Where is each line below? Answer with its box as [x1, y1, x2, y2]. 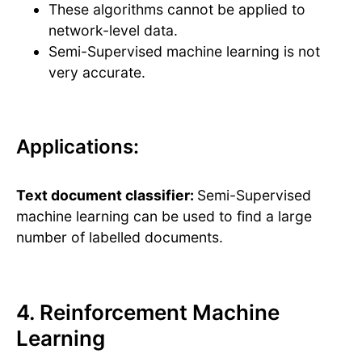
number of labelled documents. [16, 229, 223, 246]
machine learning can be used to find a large [16, 208, 312, 225]
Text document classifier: [16, 187, 197, 204]
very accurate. [48, 64, 145, 82]
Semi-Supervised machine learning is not [48, 43, 320, 61]
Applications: [16, 135, 139, 159]
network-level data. [48, 22, 178, 40]
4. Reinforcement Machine [16, 300, 280, 326]
